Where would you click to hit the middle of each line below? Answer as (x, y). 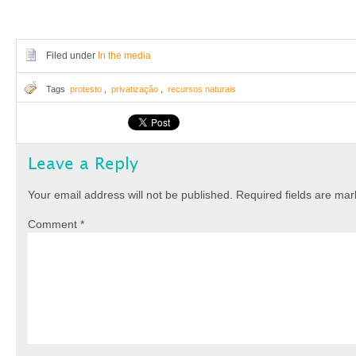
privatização (135, 89)
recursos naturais (202, 89)
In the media (124, 56)
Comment (54, 224)
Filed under (72, 56)
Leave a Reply (83, 164)
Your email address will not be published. (130, 195)
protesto (86, 89)
